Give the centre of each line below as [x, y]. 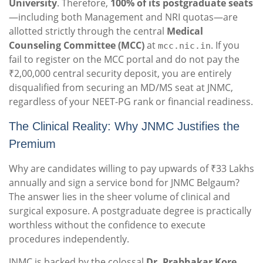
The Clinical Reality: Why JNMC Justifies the [124, 127]
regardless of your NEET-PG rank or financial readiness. [131, 102]
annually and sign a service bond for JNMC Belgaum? [124, 183]
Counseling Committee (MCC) [77, 45]
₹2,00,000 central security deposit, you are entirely [120, 74]
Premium [32, 144]
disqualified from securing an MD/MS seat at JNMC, [121, 88]
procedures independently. [69, 239]
